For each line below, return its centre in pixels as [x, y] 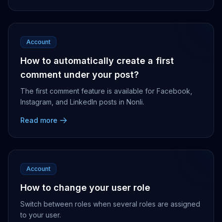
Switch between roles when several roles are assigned [110, 204]
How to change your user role [85, 188]
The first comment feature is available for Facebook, [106, 91]
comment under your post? [80, 75]
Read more [39, 120]
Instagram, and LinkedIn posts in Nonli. [82, 102]
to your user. [41, 215]
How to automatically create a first [97, 61]
